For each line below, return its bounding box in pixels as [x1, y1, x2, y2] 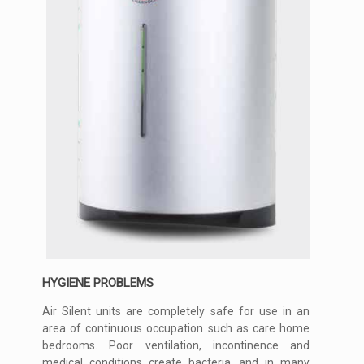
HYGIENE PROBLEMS [42, 275, 154, 291]
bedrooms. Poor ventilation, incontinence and [42, 339, 310, 353]
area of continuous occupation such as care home [42, 322, 310, 336]
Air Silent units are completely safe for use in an [42, 305, 310, 318]
